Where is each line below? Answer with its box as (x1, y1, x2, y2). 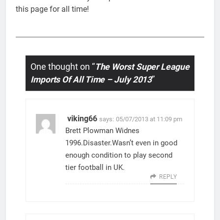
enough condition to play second (65, 151, 172, 160)
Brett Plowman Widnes (65, 126, 139, 136)
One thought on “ (30, 61, 95, 72)
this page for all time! (16, 4, 89, 14)
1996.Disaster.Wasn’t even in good (65, 138, 177, 148)
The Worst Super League (94, 61, 190, 72)
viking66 (67, 114, 97, 124)
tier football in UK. (65, 163, 125, 172)
